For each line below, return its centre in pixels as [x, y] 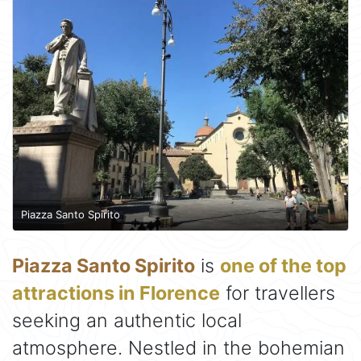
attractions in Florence [116, 293]
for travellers [278, 293]
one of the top [283, 266]
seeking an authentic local [127, 321]
